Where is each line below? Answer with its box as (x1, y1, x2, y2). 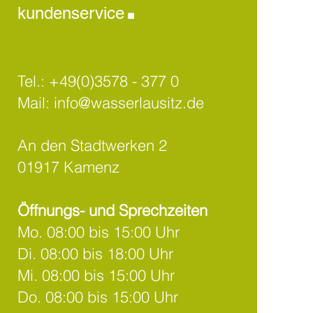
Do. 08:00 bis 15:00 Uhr (17, 287, 178, 307)
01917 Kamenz (17, 157, 119, 177)
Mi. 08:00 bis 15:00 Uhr (17, 265, 175, 285)
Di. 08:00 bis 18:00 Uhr (17, 244, 173, 263)
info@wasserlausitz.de (53, 93, 204, 112)
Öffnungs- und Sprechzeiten (17, 201, 208, 220)
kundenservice (17, 3, 124, 22)
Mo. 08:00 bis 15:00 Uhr (17, 222, 180, 242)
